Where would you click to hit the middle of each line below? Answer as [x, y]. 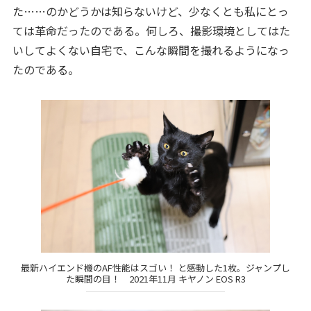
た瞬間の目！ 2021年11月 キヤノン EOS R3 [155, 278]
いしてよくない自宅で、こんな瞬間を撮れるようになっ [151, 50]
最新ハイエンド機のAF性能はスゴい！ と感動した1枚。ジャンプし [155, 267]
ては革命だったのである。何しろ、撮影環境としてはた [151, 31]
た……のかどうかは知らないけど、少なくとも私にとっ [150, 11]
